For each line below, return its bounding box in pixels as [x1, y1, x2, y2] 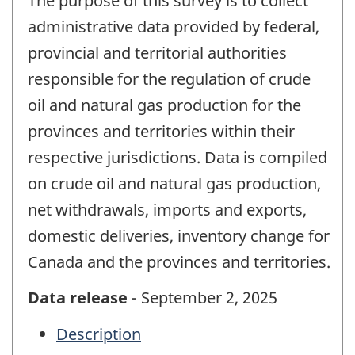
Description [56, 323, 141, 345]
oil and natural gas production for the [28, 94, 301, 116]
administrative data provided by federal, [28, 16, 319, 38]
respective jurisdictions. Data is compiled [28, 147, 327, 169]
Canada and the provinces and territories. [28, 251, 330, 273]
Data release [28, 286, 128, 308]
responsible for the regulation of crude [28, 68, 311, 90]
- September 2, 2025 [128, 286, 277, 308]
